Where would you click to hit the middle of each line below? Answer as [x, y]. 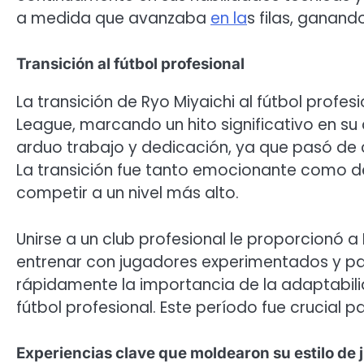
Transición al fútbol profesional [130, 64]
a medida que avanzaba [113, 18]
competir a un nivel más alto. [128, 193]
